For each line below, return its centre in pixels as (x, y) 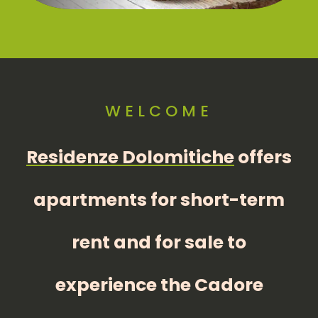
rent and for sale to (159, 242)
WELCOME (159, 111)
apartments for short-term (159, 200)
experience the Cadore (159, 285)
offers (263, 157)
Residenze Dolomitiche (130, 157)
